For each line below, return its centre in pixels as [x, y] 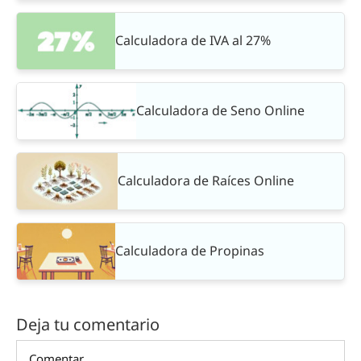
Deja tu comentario [88, 324]
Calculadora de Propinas [190, 251]
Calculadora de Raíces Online [206, 181]
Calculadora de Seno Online [220, 111]
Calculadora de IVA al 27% [193, 41]
